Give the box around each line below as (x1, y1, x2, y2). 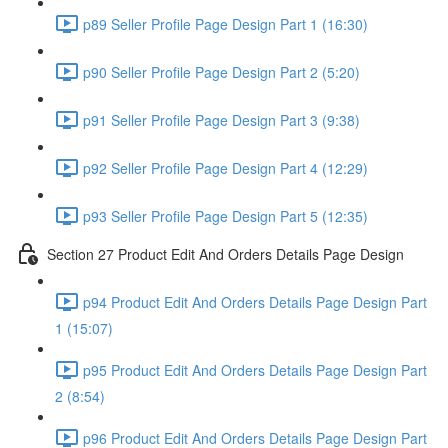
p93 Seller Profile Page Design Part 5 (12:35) (83, 205, 368, 226)
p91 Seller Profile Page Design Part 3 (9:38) (83, 109, 360, 130)
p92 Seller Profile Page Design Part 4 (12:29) (83, 157, 368, 178)
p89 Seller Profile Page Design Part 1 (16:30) (83, 13, 368, 34)
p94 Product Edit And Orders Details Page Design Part (83, 291, 427, 312)
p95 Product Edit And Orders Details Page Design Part (83, 359, 427, 380)
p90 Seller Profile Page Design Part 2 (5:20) (83, 61, 360, 82)
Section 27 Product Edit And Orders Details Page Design (47, 243, 404, 264)
